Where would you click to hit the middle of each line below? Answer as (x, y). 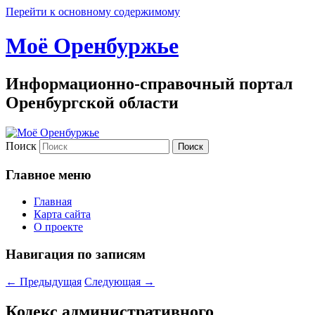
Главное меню (49, 174)
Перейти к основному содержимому (93, 12)
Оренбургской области (92, 102)
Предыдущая (49, 281)
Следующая (114, 281)
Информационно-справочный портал (149, 83)
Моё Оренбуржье (92, 46)
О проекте (58, 227)
